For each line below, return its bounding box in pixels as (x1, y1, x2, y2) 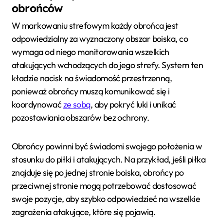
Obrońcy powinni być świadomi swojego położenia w (12, 140, 202, 152)
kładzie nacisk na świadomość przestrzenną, (12, 72, 172, 84)
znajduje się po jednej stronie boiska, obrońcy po (12, 166, 184, 178)
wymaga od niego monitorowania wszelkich (12, 46, 169, 57)
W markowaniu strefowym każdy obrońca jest (12, 19, 179, 31)
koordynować (12, 98, 63, 110)
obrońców (12, 1, 63, 16)
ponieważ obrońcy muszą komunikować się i (12, 85, 170, 97)
